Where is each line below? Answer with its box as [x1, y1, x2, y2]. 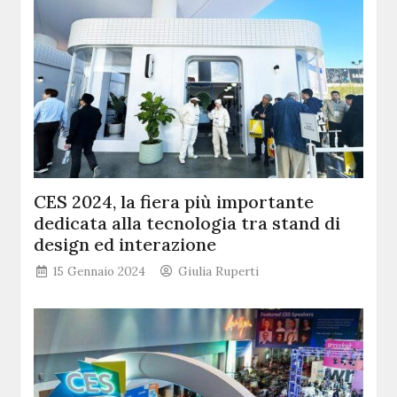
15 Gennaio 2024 [53, 262, 146, 279]
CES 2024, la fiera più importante [34, 190, 315, 213]
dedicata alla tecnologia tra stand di [34, 211, 341, 234]
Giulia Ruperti [178, 262, 260, 279]
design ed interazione [34, 232, 217, 255]
